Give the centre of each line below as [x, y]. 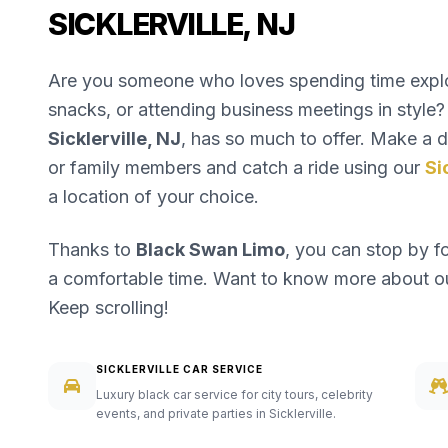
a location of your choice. [153, 196]
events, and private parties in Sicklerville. [216, 413]
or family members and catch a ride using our [236, 167]
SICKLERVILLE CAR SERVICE [179, 369]
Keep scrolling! [108, 307]
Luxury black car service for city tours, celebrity [234, 394]
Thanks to [92, 249]
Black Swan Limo [210, 249]
